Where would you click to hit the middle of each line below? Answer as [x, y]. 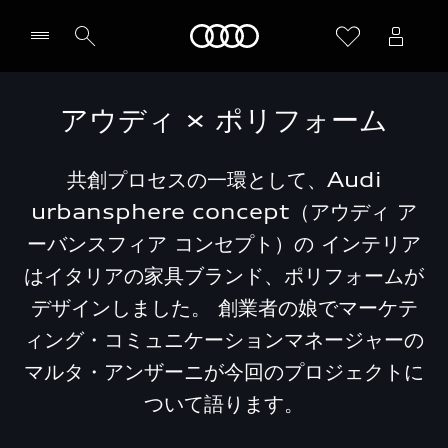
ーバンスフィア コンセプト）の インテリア [224, 243]
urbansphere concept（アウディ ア [224, 211]
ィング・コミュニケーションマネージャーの [224, 339]
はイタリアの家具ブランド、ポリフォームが [224, 275]
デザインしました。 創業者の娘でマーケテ [224, 307]
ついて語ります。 [224, 403]
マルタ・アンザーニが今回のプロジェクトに [224, 371]
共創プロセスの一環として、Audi [224, 179]
